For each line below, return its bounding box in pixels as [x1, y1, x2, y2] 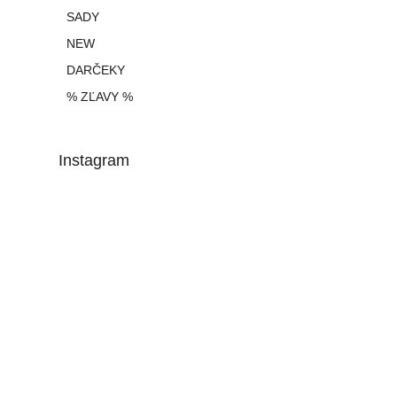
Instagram [58, 152, 129, 170]
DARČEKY [66, 63, 125, 78]
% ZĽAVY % [66, 90, 133, 105]
